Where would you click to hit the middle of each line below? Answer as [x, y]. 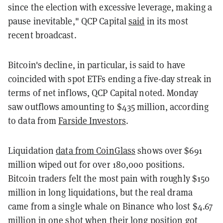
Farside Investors [92, 120]
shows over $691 [169, 150]
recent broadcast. [42, 35]
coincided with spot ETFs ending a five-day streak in [110, 78]
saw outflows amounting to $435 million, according [108, 106]
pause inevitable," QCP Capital [68, 21]
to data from [33, 120]
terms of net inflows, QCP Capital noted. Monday [103, 92]
